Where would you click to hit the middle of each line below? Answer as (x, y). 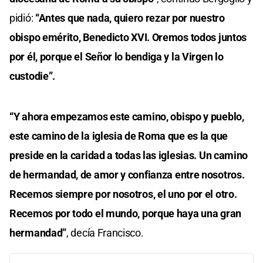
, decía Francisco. (105, 232)
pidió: (22, 18)
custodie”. (32, 76)
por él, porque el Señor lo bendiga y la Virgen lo (117, 56)
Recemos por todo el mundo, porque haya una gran (125, 213)
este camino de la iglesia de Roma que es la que (119, 136)
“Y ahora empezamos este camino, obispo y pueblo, (127, 116)
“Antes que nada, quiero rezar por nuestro (130, 18)
